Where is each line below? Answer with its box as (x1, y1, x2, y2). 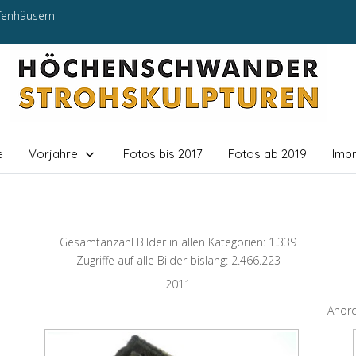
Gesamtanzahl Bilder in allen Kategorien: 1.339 (60, 234, 296, 250)
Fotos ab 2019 (227, 146, 307, 161)
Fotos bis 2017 (122, 146, 203, 161)
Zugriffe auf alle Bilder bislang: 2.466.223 (75, 253, 281, 269)
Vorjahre (28, 146, 78, 161)
